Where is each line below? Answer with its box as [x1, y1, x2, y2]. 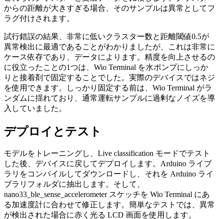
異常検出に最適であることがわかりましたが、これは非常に [4, 42, 215, 51]
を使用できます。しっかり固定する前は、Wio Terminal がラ [4, 83, 212, 92]
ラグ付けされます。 [4, 14, 74, 22]
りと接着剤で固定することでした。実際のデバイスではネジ [4, 73, 215, 82]
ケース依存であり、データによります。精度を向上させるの [4, 52, 215, 61]
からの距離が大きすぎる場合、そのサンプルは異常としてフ [4, 3, 215, 12]
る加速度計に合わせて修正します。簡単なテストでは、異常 [4, 200, 215, 209]
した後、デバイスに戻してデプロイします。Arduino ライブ [4, 159, 212, 168]
